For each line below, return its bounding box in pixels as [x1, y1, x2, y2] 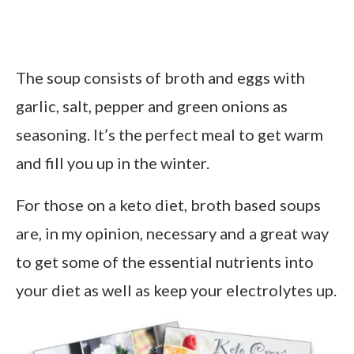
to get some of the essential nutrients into [16, 251, 314, 271]
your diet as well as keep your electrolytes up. [16, 280, 337, 299]
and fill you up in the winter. [16, 153, 209, 172]
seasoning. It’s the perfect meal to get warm [16, 124, 323, 144]
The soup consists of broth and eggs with [16, 67, 305, 87]
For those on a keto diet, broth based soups [16, 194, 321, 214]
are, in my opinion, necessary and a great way [16, 223, 329, 243]
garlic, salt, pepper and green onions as [16, 96, 288, 115]
